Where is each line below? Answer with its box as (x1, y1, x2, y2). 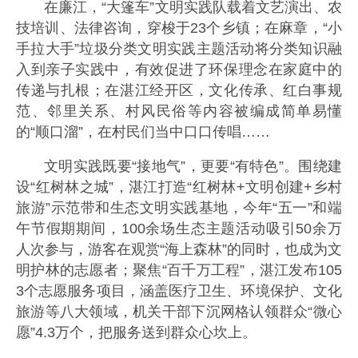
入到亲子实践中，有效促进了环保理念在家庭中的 (16, 61, 342, 78)
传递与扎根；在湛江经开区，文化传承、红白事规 (16, 82, 342, 98)
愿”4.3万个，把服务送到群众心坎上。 (16, 324, 257, 341)
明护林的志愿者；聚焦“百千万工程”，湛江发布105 (16, 262, 342, 279)
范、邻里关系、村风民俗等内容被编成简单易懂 (16, 102, 342, 119)
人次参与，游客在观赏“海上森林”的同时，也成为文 (16, 241, 342, 258)
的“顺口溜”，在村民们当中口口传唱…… (16, 123, 270, 140)
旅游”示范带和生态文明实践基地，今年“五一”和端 (16, 200, 342, 217)
